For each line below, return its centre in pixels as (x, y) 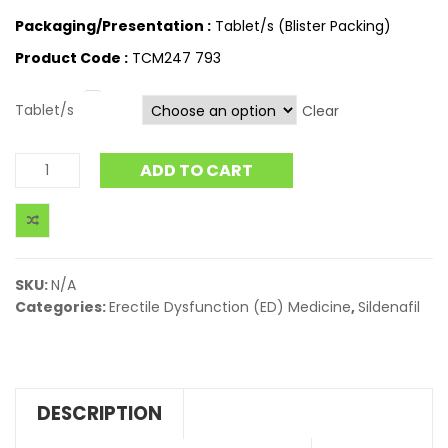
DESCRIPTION (99, 413)
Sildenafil (389, 307)
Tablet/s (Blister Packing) (301, 26)
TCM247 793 (174, 58)
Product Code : (71, 58)
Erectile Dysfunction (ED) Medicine (230, 307)
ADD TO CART (196, 170)
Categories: (62, 307)
